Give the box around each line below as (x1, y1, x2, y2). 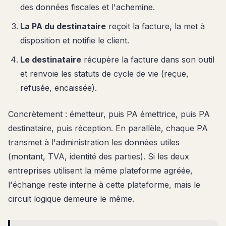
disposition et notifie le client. (20, 35, 129, 45)
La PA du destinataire (20, 21, 106, 31)
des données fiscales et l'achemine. (20, 2, 155, 12)
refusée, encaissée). (20, 82, 97, 93)
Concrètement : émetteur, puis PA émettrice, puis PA (8, 108, 210, 119)
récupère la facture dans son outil (81, 54, 214, 65)
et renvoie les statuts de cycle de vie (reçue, (20, 68, 189, 79)
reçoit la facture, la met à (106, 21, 205, 31)
